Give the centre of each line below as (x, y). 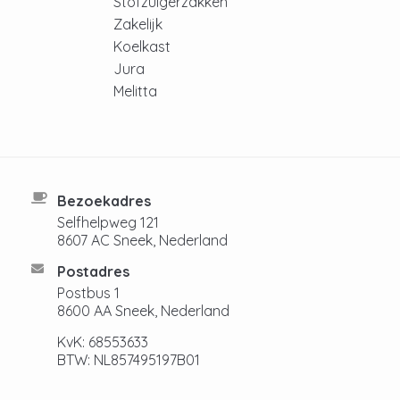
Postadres (93, 272)
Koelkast (142, 47)
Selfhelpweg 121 (108, 223)
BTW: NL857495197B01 (129, 360)
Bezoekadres (104, 201)
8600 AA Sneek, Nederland (143, 311)
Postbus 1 (88, 293)
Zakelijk (138, 25)
